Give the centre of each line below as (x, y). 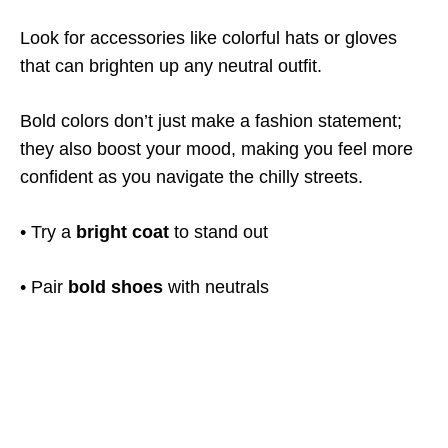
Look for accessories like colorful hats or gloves (208, 38)
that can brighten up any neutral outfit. (171, 66)
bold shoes (115, 287)
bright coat (122, 232)
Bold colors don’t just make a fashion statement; (211, 121)
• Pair (44, 287)
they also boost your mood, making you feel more (216, 149)
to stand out (218, 232)
